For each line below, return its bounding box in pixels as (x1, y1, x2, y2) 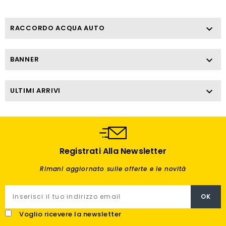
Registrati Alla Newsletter (59, 145, 167, 157)
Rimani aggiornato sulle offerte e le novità (40, 164, 186, 173)
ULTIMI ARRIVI (10, 85, 61, 95)
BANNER (10, 54, 39, 64)
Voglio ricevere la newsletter (19, 209, 122, 219)
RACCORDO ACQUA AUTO (10, 23, 105, 33)
